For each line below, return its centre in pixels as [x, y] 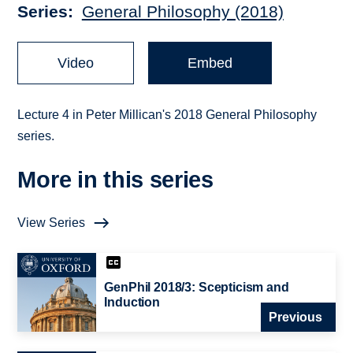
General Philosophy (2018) [182, 12]
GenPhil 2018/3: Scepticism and [197, 288]
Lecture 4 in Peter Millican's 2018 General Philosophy [167, 115]
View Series [52, 223]
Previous [295, 318]
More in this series [115, 180]
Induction [132, 303]
